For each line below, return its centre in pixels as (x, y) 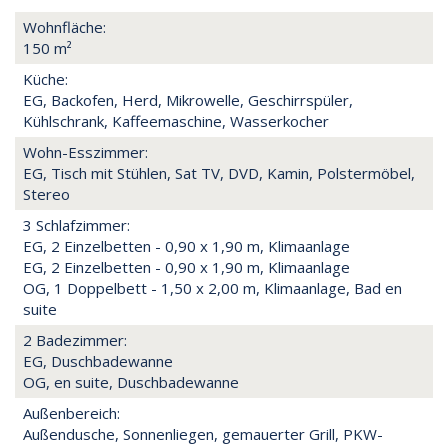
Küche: (45, 78)
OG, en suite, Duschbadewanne (131, 381)
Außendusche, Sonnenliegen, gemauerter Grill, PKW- (203, 433)
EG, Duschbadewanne (98, 360)
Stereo (46, 193)
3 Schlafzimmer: (76, 224)
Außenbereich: (71, 412)
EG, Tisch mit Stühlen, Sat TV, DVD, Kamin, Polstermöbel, (219, 172)
